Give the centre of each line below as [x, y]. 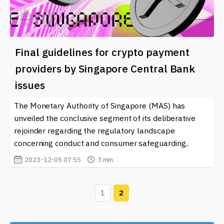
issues [30, 85]
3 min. [106, 159]
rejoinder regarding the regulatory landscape [94, 130]
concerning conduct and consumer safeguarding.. [101, 143]
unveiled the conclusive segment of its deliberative [105, 118]
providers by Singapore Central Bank [105, 68]
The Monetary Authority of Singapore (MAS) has [100, 105]
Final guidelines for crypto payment [102, 52]
